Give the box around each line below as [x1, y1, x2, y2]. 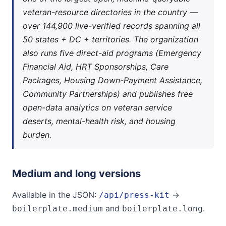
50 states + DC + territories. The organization [23, 34, 198, 44]
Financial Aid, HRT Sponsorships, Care [23, 62, 168, 72]
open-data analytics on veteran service [23, 102, 172, 112]
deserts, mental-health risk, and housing [23, 116, 176, 126]
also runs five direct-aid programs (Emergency [23, 48, 201, 58]
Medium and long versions [12, 167, 141, 180]
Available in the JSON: [12, 190, 99, 200]
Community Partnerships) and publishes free [23, 89, 193, 99]
